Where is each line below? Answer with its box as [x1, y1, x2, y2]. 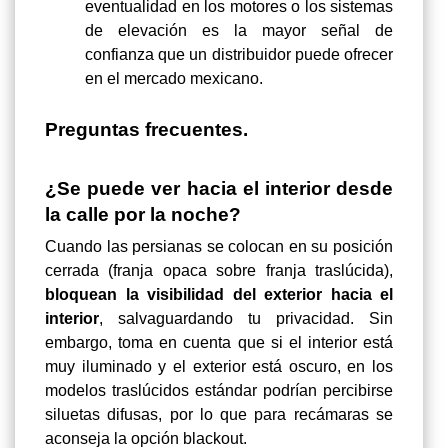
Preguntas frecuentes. [45, 119, 248, 141]
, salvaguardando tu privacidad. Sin [99, 310, 393, 328]
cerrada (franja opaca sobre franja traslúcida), [45, 262, 393, 280]
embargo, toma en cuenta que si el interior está [45, 334, 393, 352]
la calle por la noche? [45, 204, 241, 226]
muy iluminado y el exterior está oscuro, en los [45, 358, 393, 376]
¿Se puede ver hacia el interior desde [45, 178, 393, 200]
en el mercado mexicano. [85, 70, 263, 88]
